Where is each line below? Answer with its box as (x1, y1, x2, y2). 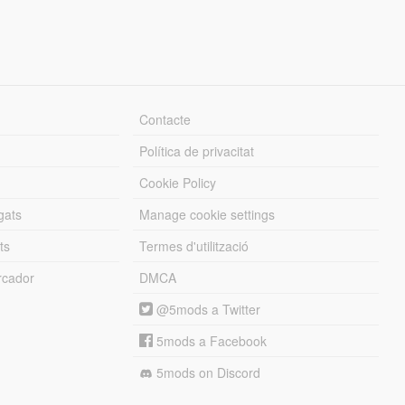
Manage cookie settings (139, 204, 276, 223)
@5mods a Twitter (153, 299, 261, 318)
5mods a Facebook (153, 331, 268, 350)
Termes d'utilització (139, 236, 250, 255)
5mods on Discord (153, 363, 261, 381)
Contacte (139, 109, 192, 128)
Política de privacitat (139, 141, 255, 160)
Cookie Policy (139, 173, 217, 192)
